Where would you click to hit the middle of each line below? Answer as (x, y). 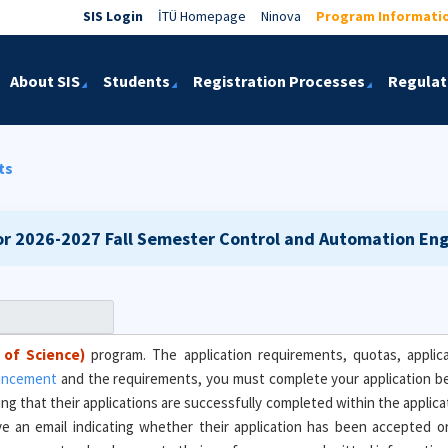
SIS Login (113, 15)
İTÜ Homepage (202, 15)
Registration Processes (279, 81)
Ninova (281, 15)
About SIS (45, 81)
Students (136, 81)
